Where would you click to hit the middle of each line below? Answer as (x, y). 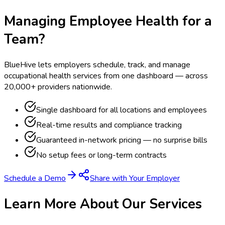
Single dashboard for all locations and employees (122, 110)
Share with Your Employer (135, 179)
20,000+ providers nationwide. (58, 87)
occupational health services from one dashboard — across (106, 76)
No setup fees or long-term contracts (101, 155)
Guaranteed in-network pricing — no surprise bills (122, 140)
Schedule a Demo (35, 179)
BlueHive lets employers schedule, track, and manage (97, 65)
